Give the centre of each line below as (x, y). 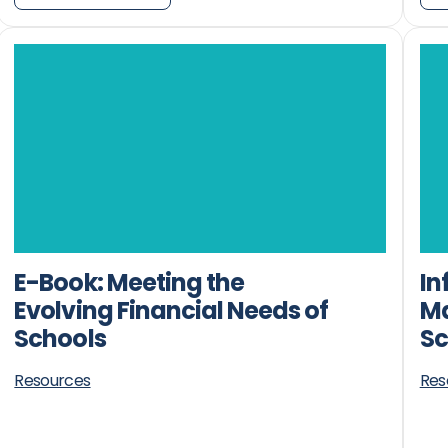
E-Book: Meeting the (129, 282)
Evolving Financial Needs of (171, 310)
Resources (52, 380)
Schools (60, 338)
